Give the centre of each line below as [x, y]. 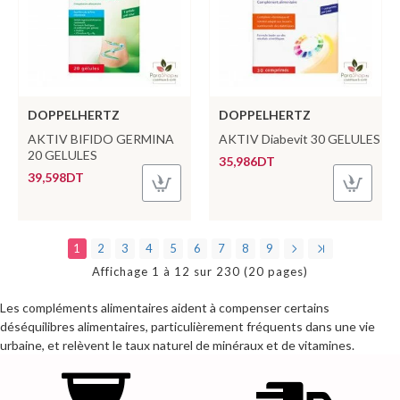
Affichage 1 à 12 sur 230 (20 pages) [200, 271]
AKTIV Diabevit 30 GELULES [299, 138]
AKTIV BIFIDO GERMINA [101, 138]
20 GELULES [62, 154]
